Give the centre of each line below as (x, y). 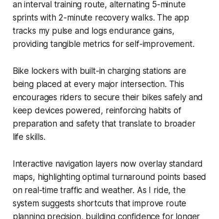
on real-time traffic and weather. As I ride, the (99, 190)
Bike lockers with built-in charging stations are (99, 71)
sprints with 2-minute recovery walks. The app (101, 17)
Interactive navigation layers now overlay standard (108, 164)
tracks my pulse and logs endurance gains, (93, 31)
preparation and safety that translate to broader (104, 123)
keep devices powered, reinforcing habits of (97, 110)
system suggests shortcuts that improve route (99, 203)
